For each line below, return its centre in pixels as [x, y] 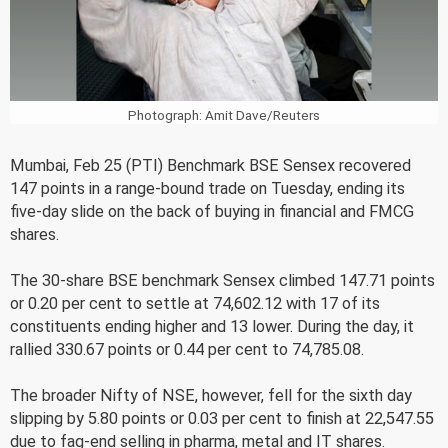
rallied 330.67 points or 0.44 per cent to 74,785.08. [187, 349]
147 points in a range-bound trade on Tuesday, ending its [207, 188]
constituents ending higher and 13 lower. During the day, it [212, 326]
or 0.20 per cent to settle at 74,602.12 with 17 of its [195, 303]
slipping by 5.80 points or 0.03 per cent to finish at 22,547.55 [222, 418]
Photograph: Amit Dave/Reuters [224, 114]
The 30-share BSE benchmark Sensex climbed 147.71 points [222, 280]
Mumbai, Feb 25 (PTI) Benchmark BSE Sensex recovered [210, 165]
